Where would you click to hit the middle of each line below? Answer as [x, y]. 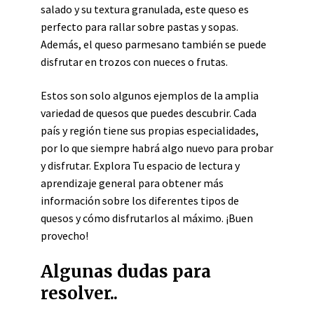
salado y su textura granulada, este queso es [145, 9]
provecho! [64, 235]
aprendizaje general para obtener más [132, 183]
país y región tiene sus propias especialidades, [150, 130]
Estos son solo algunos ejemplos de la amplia [150, 95]
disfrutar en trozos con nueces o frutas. [134, 62]
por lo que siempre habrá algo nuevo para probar [157, 148]
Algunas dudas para [126, 272]
